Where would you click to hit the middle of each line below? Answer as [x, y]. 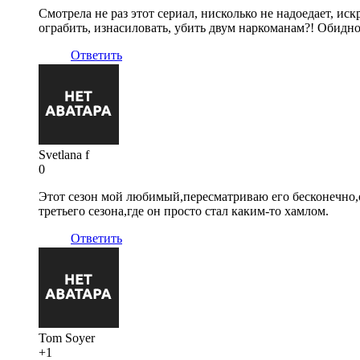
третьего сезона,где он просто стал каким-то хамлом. [184, 211]
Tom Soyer [67, 337]
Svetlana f [64, 154]
